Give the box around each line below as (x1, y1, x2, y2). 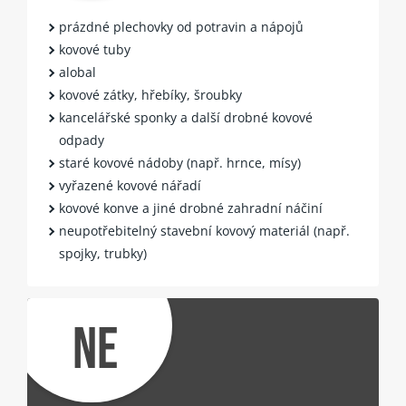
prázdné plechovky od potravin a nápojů (59, 18, 304, 36)
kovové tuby (59, 41, 131, 59)
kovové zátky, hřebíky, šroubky (59, 86, 243, 104)
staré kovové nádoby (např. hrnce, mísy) (59, 154, 302, 172)
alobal (59, 63, 97, 82)
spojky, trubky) (59, 245, 148, 263)
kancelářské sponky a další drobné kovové (59, 109, 314, 127)
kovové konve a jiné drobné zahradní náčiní (59, 199, 324, 217)
